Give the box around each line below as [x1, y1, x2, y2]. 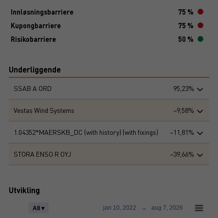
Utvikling [9, 185, 40, 195]
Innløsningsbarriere [11, 7, 73, 16]
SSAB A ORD [14, 84, 52, 92]
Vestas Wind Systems [14, 106, 74, 114]
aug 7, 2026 [163, 204, 183, 211]
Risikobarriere [11, 35, 56, 43]
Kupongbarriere [11, 21, 61, 30]
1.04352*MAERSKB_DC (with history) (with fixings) [14, 127, 158, 136]
